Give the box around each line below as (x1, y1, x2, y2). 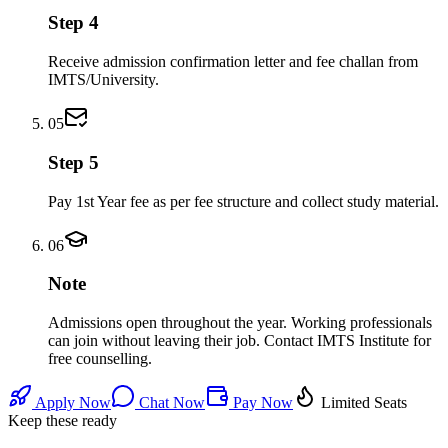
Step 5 (48, 151, 99, 173)
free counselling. (48, 349, 152, 367)
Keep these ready (8, 411, 117, 429)
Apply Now (32, 393, 111, 411)
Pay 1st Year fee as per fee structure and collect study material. (48, 192, 439, 210)
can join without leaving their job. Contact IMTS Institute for (48, 331, 431, 349)
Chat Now (135, 393, 205, 411)
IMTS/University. (48, 71, 159, 89)
